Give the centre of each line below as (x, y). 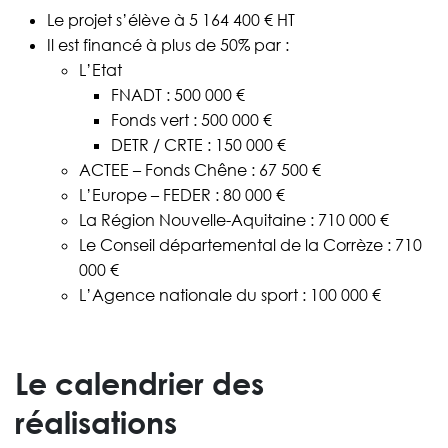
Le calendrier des (139, 384)
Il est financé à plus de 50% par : (168, 45)
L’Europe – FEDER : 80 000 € (182, 195)
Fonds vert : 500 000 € (191, 120)
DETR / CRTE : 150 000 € (198, 145)
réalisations (96, 423)
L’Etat (100, 70)
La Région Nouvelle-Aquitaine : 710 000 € (234, 220)
